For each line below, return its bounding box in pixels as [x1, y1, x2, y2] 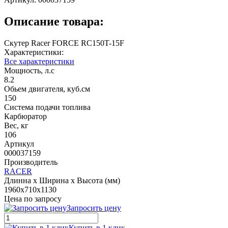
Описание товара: [4, 15, 104, 28]
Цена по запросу [4, 194, 62, 204]
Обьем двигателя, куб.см [4, 84, 90, 94]
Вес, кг [4, 121, 28, 130]
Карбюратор [4, 112, 47, 121]
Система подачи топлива [4, 103, 91, 112]
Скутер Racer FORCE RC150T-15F [4, 39, 124, 48]
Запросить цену [67, 204, 121, 213]
